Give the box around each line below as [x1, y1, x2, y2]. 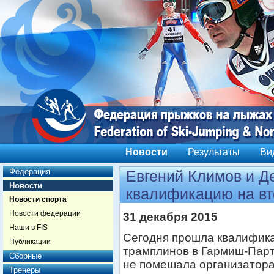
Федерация [9, 167, 50, 176]
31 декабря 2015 [123, 210, 218, 223]
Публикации [9, 237, 51, 246]
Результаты [188, 147, 240, 157]
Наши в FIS [9, 223, 48, 232]
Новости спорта [9, 195, 67, 204]
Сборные [9, 251, 42, 261]
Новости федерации [9, 209, 81, 218]
